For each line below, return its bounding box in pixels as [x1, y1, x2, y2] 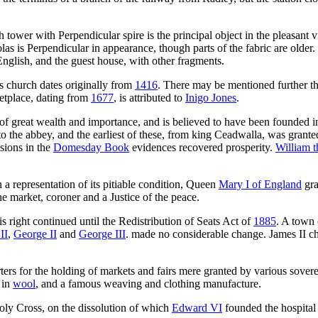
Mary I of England [219, 177, 302, 190]
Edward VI [172, 301, 222, 314]
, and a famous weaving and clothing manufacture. [35, 277, 261, 290]
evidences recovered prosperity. [129, 141, 275, 153]
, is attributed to [114, 91, 185, 104]
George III [79, 227, 126, 240]
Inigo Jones [185, 91, 236, 104]
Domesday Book [53, 141, 129, 153]
